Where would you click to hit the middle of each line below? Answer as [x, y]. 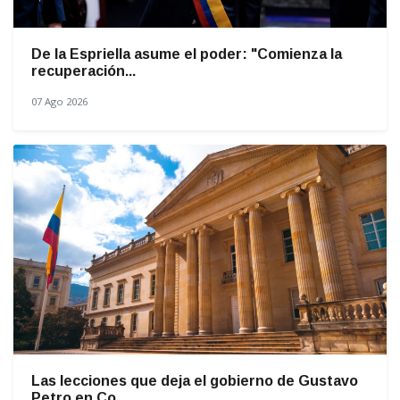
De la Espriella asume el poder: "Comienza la [187, 54]
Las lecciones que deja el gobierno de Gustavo [195, 380]
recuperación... [83, 71]
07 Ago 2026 [59, 101]
